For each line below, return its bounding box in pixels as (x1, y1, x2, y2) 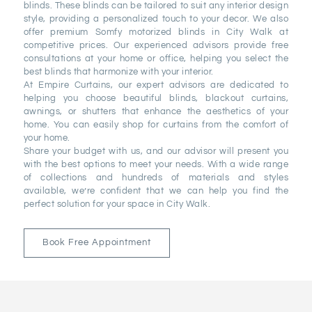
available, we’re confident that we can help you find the (23, 185, 289, 196)
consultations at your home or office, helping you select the (23, 53, 289, 63)
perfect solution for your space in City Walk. (23, 198, 211, 209)
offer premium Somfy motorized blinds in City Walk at (23, 26, 289, 37)
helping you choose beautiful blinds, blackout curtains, (23, 93, 289, 103)
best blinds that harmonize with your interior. (23, 66, 214, 77)
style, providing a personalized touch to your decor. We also (23, 13, 289, 24)
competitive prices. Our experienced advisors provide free (23, 40, 289, 50)
